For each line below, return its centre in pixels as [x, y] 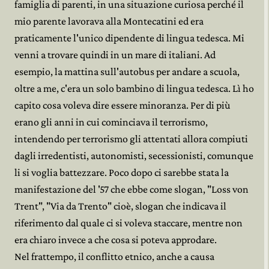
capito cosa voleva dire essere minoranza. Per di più [122, 105]
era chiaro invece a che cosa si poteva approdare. [116, 240]
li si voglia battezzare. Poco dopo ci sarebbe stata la [122, 172]
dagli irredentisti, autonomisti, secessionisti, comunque [134, 156]
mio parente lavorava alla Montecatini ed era [109, 21]
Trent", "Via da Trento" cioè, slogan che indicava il [120, 206]
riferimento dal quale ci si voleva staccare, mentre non [128, 223]
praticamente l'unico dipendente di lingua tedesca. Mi [129, 38]
